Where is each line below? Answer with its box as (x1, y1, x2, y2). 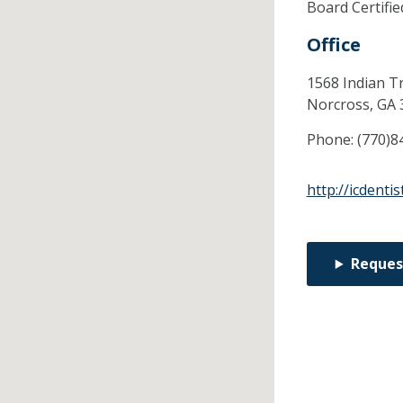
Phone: (306, 130, 357, 150)
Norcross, (306, 94, 377, 115)
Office (306, 32, 361, 58)
